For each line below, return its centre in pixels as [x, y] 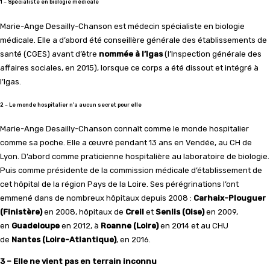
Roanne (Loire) [130, 226]
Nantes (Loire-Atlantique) [64, 240]
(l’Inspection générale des [212, 54]
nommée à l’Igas [131, 54]
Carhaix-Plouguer [230, 198]
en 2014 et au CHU [193, 226]
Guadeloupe [36, 226]
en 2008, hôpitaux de [84, 212]
